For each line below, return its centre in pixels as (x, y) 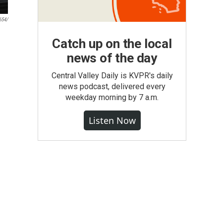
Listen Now (112, 120)
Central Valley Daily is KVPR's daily (112, 76)
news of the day (112, 58)
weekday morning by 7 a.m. (112, 97)
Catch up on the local (112, 44)
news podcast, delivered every (112, 86)
